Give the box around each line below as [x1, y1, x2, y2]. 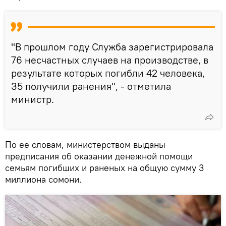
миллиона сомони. [5, 173, 82, 185]
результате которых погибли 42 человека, [11, 66, 205, 79]
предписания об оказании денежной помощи [5, 150, 193, 162]
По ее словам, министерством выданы [5, 138, 165, 150]
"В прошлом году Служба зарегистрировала [11, 40, 213, 53]
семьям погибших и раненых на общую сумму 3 [5, 161, 204, 174]
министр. [11, 92, 54, 105]
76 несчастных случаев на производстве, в [11, 53, 208, 66]
